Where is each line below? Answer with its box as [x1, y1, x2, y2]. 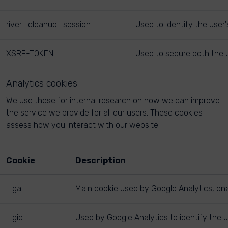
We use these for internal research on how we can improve [6, 96, 220, 105]
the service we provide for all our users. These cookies [6, 108, 203, 118]
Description [75, 156, 126, 165]
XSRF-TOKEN [6, 49, 53, 59]
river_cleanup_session [6, 20, 91, 30]
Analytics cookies [6, 78, 77, 89]
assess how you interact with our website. [6, 120, 160, 130]
